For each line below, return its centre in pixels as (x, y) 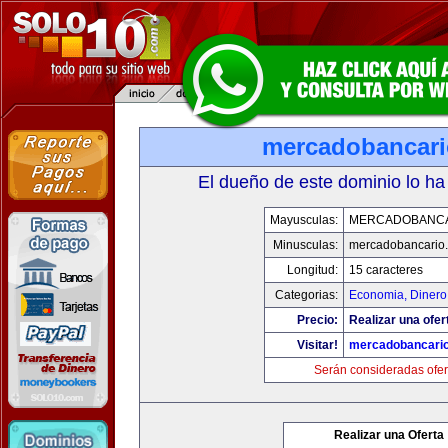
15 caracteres (385, 270)
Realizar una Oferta (389, 435)
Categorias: (306, 295)
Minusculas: (305, 245)
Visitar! (317, 345)
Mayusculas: (303, 220)
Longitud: (312, 270)
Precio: (317, 320)
